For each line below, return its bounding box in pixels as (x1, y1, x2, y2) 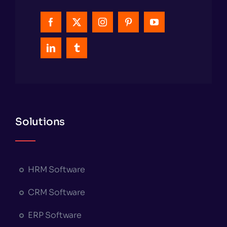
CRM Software (27, 187, 85, 198)
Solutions (15, 116, 65, 129)
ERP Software (27, 210, 82, 221)
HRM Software (27, 164, 85, 175)
